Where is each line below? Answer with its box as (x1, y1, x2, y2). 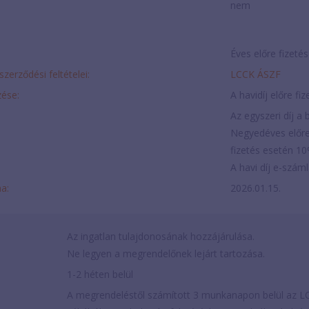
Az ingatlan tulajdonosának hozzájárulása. (66, 230, 255, 243)
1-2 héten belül (66, 268, 133, 281)
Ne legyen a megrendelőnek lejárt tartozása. (66, 247, 265, 261)
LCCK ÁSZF (230, 68, 281, 81)
